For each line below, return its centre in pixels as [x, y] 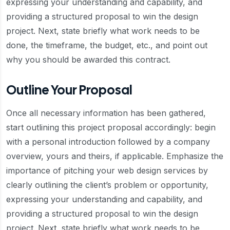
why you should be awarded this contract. [88, 60]
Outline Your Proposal [69, 90]
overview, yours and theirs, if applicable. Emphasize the [115, 156]
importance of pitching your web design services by [107, 170]
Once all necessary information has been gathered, [106, 113]
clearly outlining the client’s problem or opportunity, [107, 185]
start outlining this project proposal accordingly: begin [111, 127]
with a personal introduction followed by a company [108, 142]
